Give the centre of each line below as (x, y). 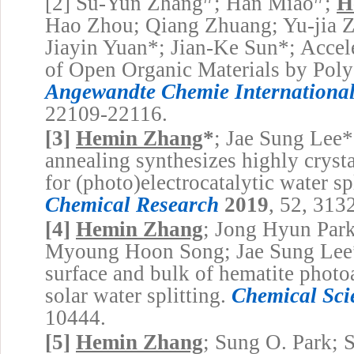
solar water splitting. (138, 296)
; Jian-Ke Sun (218, 48)
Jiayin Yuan (96, 48)
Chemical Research (132, 205)
